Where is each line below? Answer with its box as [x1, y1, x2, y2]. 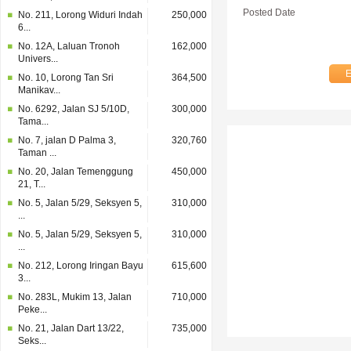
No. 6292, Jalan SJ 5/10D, [18, 103, 129, 114]
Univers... [18, 53, 58, 64]
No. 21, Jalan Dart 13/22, [18, 323, 124, 334]
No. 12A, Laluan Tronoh [18, 41, 120, 52]
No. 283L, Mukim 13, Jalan [18, 291, 132, 302]
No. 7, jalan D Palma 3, [18, 135, 116, 146]
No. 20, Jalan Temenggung [18, 166, 133, 177]
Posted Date [243, 7, 295, 18]
